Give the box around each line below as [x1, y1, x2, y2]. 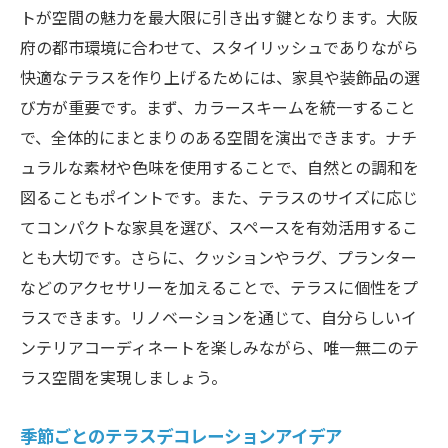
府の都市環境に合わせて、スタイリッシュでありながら [20, 34, 419, 59]
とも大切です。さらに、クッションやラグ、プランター [20, 244, 417, 269]
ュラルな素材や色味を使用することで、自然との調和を [20, 154, 419, 179]
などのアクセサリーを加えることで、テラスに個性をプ [20, 274, 418, 299]
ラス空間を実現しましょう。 [20, 364, 227, 389]
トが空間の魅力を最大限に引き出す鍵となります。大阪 [20, 4, 418, 29]
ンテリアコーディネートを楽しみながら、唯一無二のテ [20, 334, 419, 359]
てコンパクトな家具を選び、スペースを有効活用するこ [20, 214, 418, 239]
